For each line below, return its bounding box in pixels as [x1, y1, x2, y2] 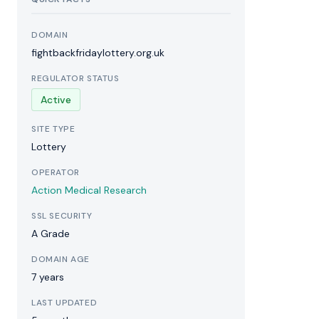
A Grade [31, 227, 70, 240]
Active [41, 93, 71, 106]
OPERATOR [31, 167, 80, 178]
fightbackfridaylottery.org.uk [31, 46, 164, 59]
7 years [31, 271, 64, 283]
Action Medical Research [31, 184, 147, 197]
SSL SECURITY [31, 210, 93, 221]
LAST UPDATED [31, 297, 98, 308]
